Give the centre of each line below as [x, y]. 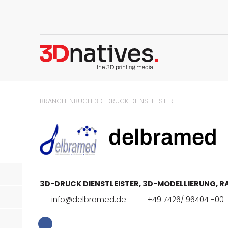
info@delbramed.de [89, 200]
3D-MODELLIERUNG [179, 184]
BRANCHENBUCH [66, 101]
